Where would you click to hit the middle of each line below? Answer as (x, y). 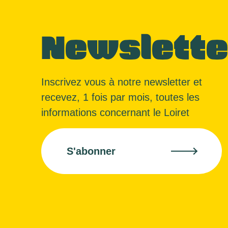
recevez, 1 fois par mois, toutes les (120, 97)
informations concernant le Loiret (115, 112)
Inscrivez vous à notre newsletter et (122, 82)
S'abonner (91, 151)
